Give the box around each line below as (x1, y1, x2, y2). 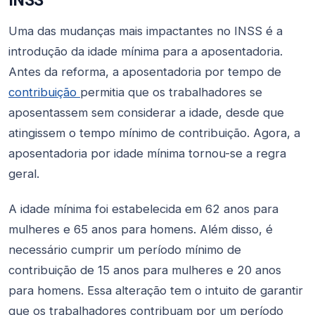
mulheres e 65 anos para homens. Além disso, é (8, 222, 273, 237)
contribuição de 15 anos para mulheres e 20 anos (8, 263, 281, 278)
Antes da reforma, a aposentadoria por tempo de (8, 65, 281, 79)
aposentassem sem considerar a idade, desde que (8, 105, 284, 120)
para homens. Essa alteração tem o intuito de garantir (8, 283, 303, 298)
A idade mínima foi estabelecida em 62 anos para (8, 202, 278, 217)
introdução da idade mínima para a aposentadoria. (8, 44, 283, 59)
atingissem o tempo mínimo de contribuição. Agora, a (8, 126, 300, 141)
